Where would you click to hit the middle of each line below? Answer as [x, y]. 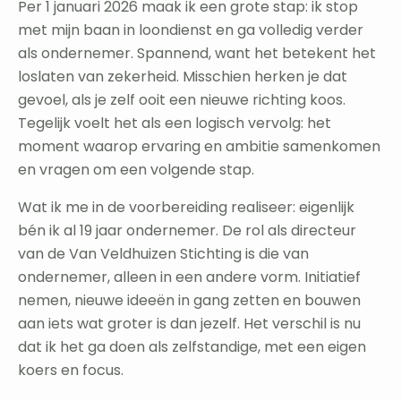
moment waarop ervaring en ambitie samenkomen [199, 146]
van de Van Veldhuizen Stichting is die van [163, 253]
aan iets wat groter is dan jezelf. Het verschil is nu [189, 323]
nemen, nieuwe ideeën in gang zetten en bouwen [189, 300]
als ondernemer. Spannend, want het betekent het [197, 53]
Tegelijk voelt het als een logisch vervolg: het [175, 123]
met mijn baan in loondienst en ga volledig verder [191, 30]
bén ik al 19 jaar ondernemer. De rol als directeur [187, 230]
